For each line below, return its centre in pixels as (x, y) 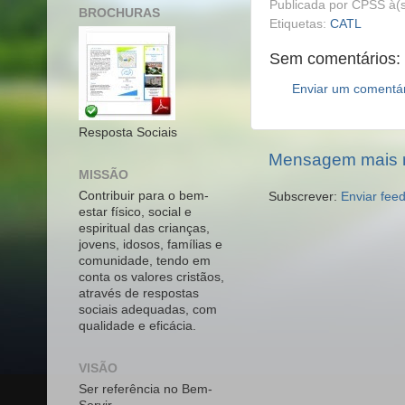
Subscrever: (305, 196)
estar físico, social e (135, 212)
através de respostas (139, 293)
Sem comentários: (335, 59)
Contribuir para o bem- (144, 195)
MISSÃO (104, 175)
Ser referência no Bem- (146, 389)
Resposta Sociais (128, 132)
